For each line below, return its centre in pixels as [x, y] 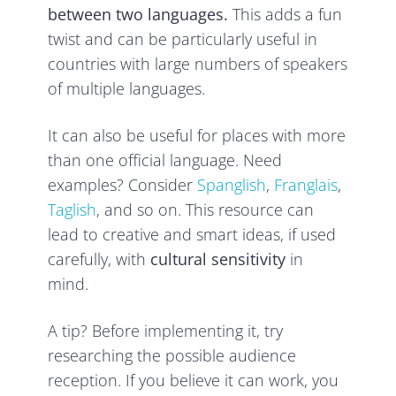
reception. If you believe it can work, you [194, 381]
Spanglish [232, 185]
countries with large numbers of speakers [198, 64]
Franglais [306, 185]
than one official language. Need [165, 160]
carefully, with [99, 259]
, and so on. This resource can [206, 210]
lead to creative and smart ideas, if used [192, 235]
